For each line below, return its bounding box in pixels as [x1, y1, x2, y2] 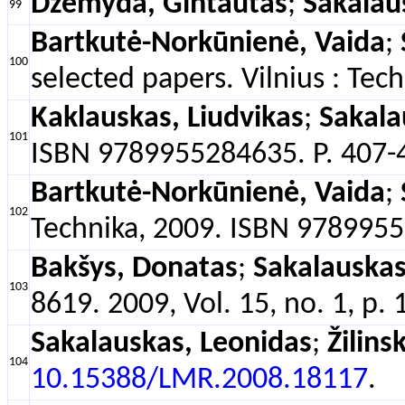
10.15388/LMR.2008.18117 [31, 365, 368, 395]
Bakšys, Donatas [31, 254, 238, 284]
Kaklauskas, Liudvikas [31, 104, 304, 134]
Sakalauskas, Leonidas [31, 329, 312, 359]
